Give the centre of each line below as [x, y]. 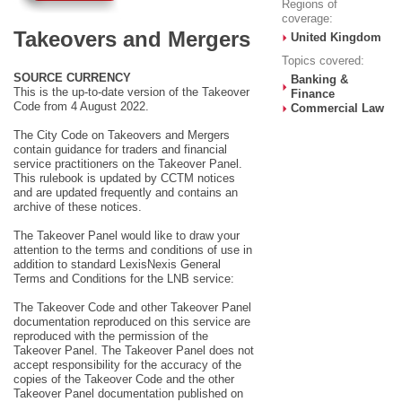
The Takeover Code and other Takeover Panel [132, 307]
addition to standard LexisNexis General [117, 264]
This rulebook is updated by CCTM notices [124, 178]
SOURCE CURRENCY [72, 78]
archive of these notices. [78, 207]
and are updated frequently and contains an [126, 192]
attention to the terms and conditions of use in [133, 250]
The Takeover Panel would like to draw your [127, 236]
